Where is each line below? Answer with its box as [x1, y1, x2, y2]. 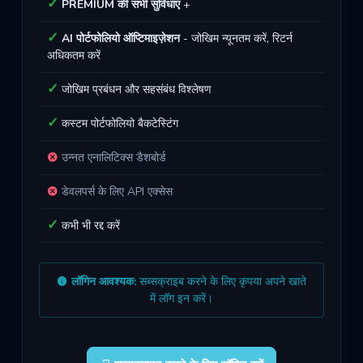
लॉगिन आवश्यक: [71, 274, 136, 289]
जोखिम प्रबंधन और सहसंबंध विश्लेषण [58, 82, 211, 97]
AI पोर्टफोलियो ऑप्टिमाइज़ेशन [62, 31, 180, 46]
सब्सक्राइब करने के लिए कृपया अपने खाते [136, 274, 306, 289]
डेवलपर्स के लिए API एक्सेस [58, 184, 173, 199]
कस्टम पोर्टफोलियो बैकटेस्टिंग [58, 116, 178, 131]
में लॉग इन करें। [150, 291, 213, 306]
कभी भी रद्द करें [58, 218, 120, 233]
